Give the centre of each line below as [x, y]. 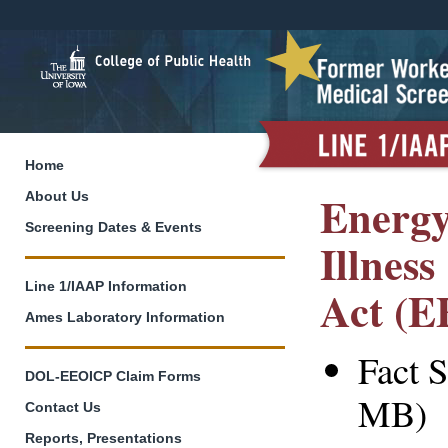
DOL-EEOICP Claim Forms [113, 376]
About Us [57, 196]
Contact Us [63, 407]
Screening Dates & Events [113, 227]
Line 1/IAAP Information [106, 286]
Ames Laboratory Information [125, 317]
